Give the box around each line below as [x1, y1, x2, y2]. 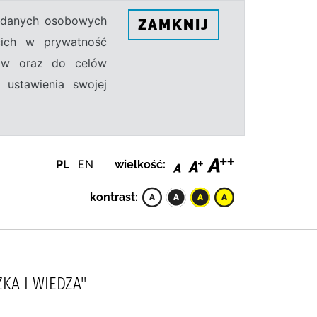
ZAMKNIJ [138, 16, 209, 33]
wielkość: [115, 157, 166, 171]
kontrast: [90, 190, 138, 204]
